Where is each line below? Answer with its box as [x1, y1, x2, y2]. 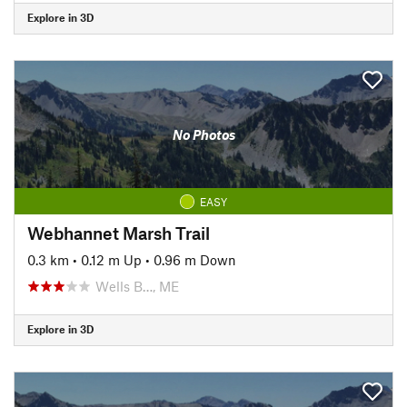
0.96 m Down [154, 251, 236, 268]
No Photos [172, 126, 235, 143]
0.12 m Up [81, 251, 142, 268]
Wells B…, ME [95, 277, 179, 294]
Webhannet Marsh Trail [27, 222, 210, 243]
